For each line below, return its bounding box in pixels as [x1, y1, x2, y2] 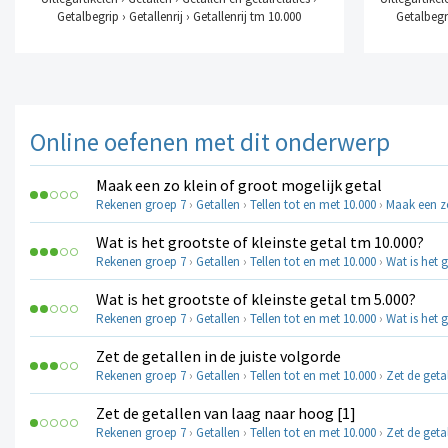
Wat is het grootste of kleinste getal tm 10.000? [96, 232, 424, 253]
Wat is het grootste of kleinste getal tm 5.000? [96, 289, 416, 310]
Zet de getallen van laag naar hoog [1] [96, 403, 356, 424]
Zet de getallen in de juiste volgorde [96, 346, 341, 367]
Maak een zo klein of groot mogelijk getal [96, 175, 382, 196]
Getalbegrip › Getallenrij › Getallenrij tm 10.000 [57, 8, 302, 26]
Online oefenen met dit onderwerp [30, 126, 390, 159]
